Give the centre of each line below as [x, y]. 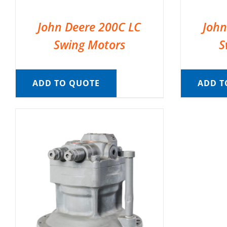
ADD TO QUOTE [66, 83]
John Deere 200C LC [89, 27]
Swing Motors [89, 44]
